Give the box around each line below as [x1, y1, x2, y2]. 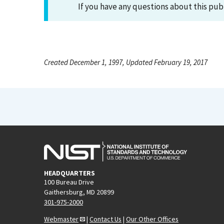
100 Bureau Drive [44, 177, 94, 186]
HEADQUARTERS [44, 168, 95, 177]
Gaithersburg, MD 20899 [44, 187, 114, 196]
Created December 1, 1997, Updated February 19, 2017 [44, 57, 207, 67]
